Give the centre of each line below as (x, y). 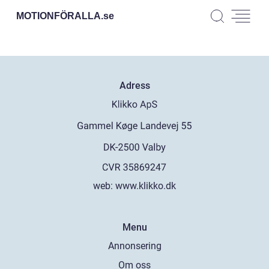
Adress (134, 86)
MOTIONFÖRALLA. (60, 16)
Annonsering (134, 246)
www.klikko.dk (146, 186)
